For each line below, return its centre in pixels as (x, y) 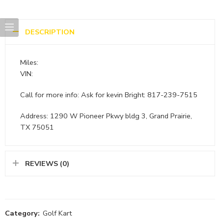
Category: (22, 213)
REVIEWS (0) (47, 164)
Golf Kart (57, 213)
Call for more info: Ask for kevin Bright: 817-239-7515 (109, 95)
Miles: (29, 63)
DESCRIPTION (50, 32)
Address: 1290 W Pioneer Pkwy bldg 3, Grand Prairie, (106, 116)
